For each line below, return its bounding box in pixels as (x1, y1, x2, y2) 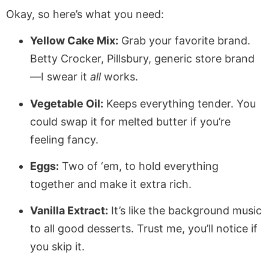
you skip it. (30, 240, 85, 253)
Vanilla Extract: (30, 204, 108, 217)
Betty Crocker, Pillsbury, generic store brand (30, 52, 255, 65)
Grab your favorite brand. (118, 34, 250, 47)
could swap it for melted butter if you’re (30, 115, 231, 128)
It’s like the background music (108, 204, 262, 217)
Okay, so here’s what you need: (6, 7, 164, 20)
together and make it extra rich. (30, 178, 192, 190)
